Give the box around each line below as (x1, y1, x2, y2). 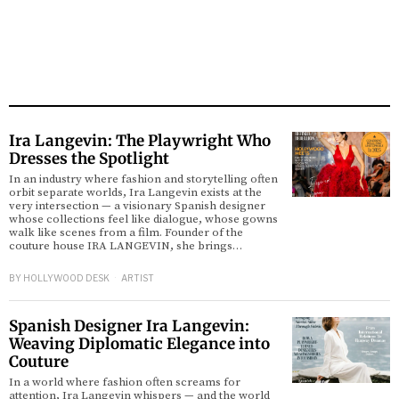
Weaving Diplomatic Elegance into (9, 334, 270, 354)
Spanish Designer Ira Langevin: (9, 316, 249, 337)
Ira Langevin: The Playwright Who (9, 131, 271, 151)
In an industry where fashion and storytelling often (9, 172, 278, 186)
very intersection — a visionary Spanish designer (9, 199, 265, 213)
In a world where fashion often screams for (9, 375, 240, 390)
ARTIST (121, 273, 154, 284)
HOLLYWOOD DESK (23, 273, 110, 284)
